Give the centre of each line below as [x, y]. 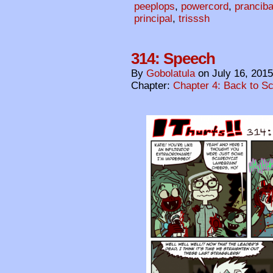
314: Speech [173, 59]
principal [153, 19]
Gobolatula [171, 74]
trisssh [194, 19]
